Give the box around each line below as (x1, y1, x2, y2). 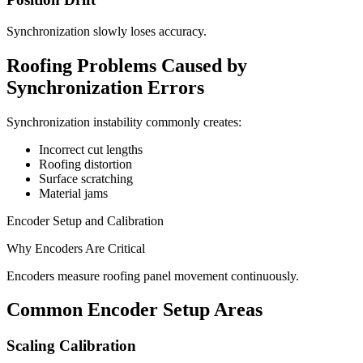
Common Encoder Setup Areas (6, 299, 263, 321)
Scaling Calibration (6, 337, 136, 355)
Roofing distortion (39, 156, 132, 171)
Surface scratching (39, 171, 133, 186)
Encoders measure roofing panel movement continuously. (6, 268, 299, 283)
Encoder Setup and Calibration (6, 213, 164, 228)
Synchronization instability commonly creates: (6, 114, 241, 129)
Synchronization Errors (6, 76, 204, 98)
